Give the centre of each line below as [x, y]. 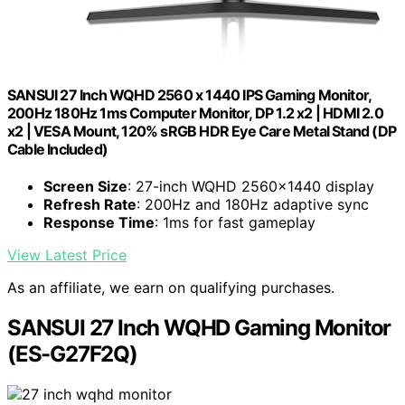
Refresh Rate [90, 205]
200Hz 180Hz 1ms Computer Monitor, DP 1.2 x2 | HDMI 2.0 [195, 113]
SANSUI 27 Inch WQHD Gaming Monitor [199, 328]
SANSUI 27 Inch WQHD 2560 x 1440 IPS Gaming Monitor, [189, 95]
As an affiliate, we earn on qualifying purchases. [171, 288]
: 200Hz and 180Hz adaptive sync [253, 205]
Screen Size [85, 187]
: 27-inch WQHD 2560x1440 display [251, 187]
